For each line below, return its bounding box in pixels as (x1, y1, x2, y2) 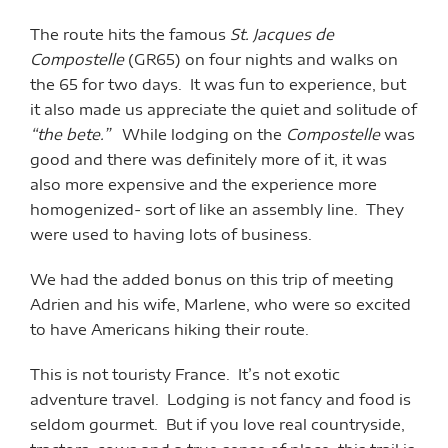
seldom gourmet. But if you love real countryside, (30, 414, 405, 433)
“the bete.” (30, 124, 110, 143)
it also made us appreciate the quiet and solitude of (30, 99, 417, 118)
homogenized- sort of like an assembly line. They (30, 199, 404, 218)
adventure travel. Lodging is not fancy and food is (30, 389, 411, 408)
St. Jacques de (230, 24, 334, 43)
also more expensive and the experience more (30, 174, 377, 193)
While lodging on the (110, 124, 286, 143)
